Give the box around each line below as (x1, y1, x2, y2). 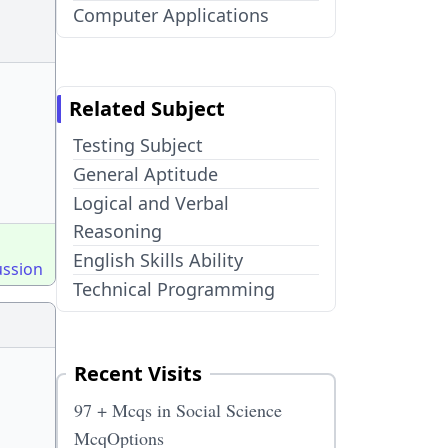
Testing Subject (73, 133, 203, 157)
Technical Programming (73, 277, 275, 301)
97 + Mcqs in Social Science (74, 398, 282, 422)
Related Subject (69, 95, 225, 122)
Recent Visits (74, 360, 202, 387)
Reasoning (73, 219, 162, 243)
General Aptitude (73, 162, 218, 186)
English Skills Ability (73, 248, 243, 272)
